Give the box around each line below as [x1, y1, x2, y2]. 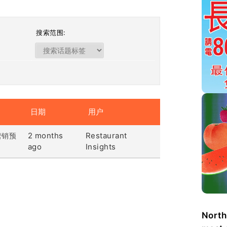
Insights [85, 142, 116, 152]
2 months [27, 131, 63, 141]
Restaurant [85, 131, 127, 141]
